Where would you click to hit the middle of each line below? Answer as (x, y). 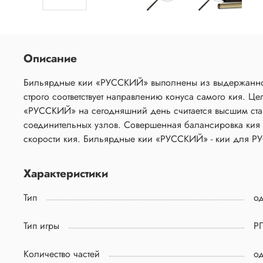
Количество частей (62, 254)
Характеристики (66, 173)
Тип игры (41, 226)
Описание (50, 58)
